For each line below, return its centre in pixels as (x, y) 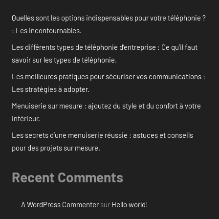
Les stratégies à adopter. (51, 89)
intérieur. (26, 119)
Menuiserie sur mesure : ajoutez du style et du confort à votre (106, 106)
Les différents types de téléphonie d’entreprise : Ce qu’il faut (105, 47)
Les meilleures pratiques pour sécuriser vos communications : (109, 77)
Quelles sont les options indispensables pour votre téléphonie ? (109, 18)
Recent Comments (67, 177)
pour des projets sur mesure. (56, 148)
